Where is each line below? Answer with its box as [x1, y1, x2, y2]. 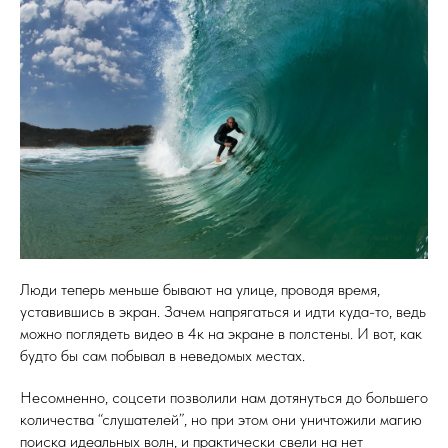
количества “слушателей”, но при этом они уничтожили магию [20, 410, 422, 430]
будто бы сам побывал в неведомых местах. [20, 346, 305, 366]
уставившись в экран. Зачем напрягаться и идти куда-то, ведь [20, 302, 426, 322]
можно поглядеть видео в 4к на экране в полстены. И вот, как [20, 324, 422, 344]
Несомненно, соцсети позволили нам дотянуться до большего [20, 388, 428, 408]
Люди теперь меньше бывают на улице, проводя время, [20, 280, 380, 300]
